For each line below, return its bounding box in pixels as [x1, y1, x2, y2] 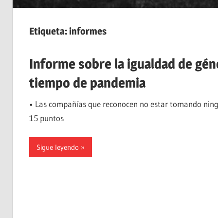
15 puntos [29, 112, 64, 123]
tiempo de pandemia [29, 74, 145, 91]
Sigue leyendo [36, 142, 79, 152]
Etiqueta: [29, 25, 69, 37]
